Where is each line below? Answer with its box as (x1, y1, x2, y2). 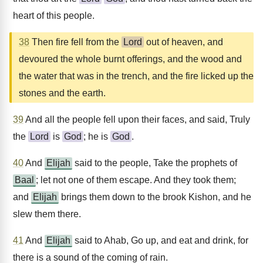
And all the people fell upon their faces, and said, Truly (23, 114, 250, 124)
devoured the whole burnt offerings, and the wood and (19, 54, 242, 64)
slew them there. (13, 209, 81, 219)
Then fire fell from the (29, 37, 122, 47)
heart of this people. (13, 11, 95, 21)
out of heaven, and (144, 37, 223, 47)
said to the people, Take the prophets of (72, 158, 237, 168)
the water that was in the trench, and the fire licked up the (19, 71, 254, 81)
